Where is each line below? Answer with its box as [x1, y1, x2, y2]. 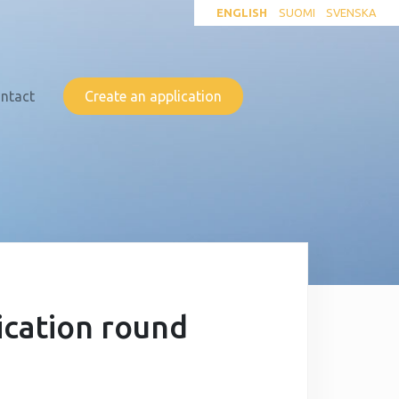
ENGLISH [216, 5, 268, 19]
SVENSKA [326, 5, 377, 19]
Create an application [85, 87, 222, 104]
